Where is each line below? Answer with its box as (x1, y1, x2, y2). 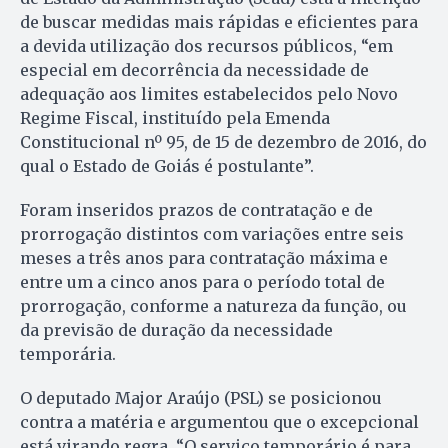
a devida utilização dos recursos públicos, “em (20, 36, 393, 57)
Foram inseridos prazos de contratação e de (20, 200, 373, 221)
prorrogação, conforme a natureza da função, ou (20, 296, 407, 317)
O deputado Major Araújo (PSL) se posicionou (20, 388, 382, 409)
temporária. (20, 344, 120, 365)
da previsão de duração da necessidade (20, 320, 333, 341)
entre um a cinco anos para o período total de (20, 272, 385, 293)
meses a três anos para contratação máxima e (20, 248, 388, 269)
